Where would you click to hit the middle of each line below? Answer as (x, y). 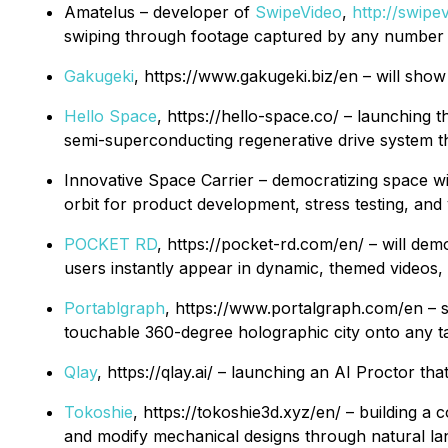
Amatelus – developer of (159, 12)
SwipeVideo (298, 12)
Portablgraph (114, 308)
